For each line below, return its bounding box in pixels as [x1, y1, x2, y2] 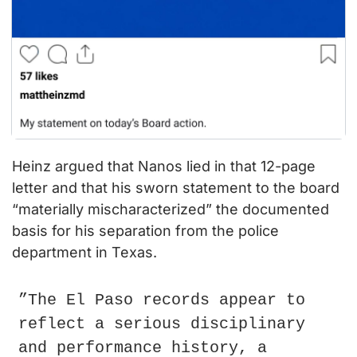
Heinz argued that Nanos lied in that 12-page [12, 158, 316, 175]
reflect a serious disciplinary [18, 315, 305, 334]
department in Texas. [12, 244, 157, 261]
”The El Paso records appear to [18, 291, 305, 310]
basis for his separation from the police [12, 222, 279, 240]
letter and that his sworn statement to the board [12, 179, 339, 197]
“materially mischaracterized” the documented [12, 201, 329, 218]
